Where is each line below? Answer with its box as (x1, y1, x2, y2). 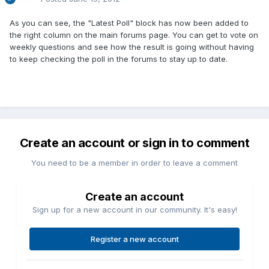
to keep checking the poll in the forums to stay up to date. (10, 54, 228, 64)
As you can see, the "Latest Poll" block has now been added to (10, 18, 249, 28)
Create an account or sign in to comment (19, 136, 250, 151)
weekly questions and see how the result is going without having (10, 42, 254, 52)
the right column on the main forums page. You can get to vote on (10, 30, 258, 40)
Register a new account (90, 234, 179, 244)
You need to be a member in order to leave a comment (31, 158, 238, 168)
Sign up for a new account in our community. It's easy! (32, 205, 237, 215)
